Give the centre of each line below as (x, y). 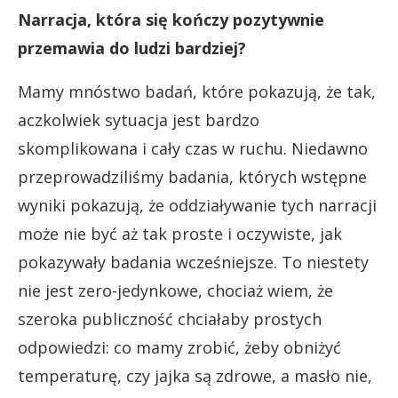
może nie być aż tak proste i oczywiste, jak (180, 234)
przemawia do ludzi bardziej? (132, 48)
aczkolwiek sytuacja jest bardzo (139, 120)
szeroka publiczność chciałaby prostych (170, 319)
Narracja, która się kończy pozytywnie (171, 20)
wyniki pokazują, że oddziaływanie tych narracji (197, 206)
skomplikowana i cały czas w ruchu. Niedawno (193, 149)
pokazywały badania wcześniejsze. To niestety (193, 263)
